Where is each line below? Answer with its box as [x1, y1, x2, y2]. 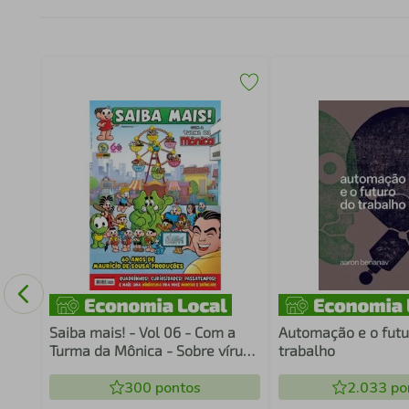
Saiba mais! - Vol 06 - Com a [48, 323, 236, 341]
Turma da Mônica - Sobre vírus [48, 341, 250, 359]
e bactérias [48, 360, 123, 377]
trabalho [278, 341, 336, 359]
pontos [151, 378, 201, 398]
